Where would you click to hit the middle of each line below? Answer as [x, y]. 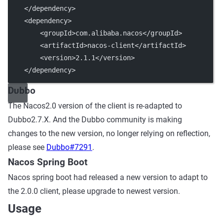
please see [27, 147]
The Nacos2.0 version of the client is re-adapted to [95, 106]
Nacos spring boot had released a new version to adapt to [108, 177]
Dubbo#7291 [69, 147]
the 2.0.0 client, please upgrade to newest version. [94, 191]
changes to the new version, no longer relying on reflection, [109, 133]
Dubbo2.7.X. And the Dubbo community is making [95, 120]
